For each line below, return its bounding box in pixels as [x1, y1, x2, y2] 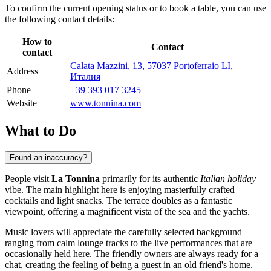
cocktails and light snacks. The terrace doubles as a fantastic [5, 195, 232, 206]
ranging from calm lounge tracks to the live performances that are [5, 237, 252, 248]
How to [22, 36, 52, 47]
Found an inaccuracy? [10, 152, 87, 162]
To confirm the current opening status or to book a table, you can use [5, 2, 266, 13]
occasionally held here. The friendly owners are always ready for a [5, 248, 258, 259]
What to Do [5, 122, 76, 139]
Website [7, 97, 37, 108]
